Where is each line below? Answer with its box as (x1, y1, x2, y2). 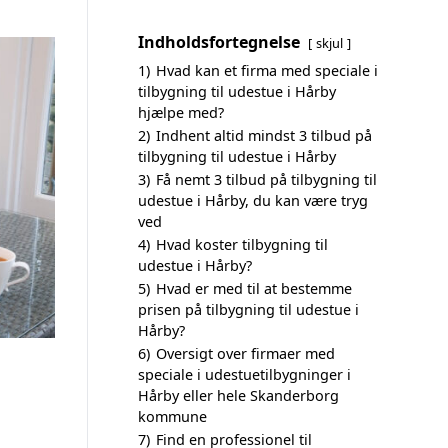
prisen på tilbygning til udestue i (138, 300, 359, 319)
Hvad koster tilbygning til (156, 235, 328, 254)
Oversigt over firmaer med (156, 344, 335, 363)
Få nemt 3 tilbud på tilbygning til (156, 170, 377, 189)
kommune (138, 407, 207, 426)
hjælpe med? (138, 103, 224, 122)
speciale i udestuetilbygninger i (138, 365, 351, 384)
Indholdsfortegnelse (138, 31, 300, 53)
